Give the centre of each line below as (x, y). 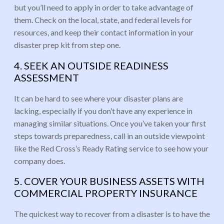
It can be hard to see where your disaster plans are (98, 98)
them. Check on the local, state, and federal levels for (103, 20)
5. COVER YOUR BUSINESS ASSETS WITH (109, 181)
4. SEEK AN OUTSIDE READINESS (91, 66)
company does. (39, 160)
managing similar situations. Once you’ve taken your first (110, 123)
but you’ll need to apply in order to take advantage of (104, 7)
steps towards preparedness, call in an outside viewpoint (109, 135)
